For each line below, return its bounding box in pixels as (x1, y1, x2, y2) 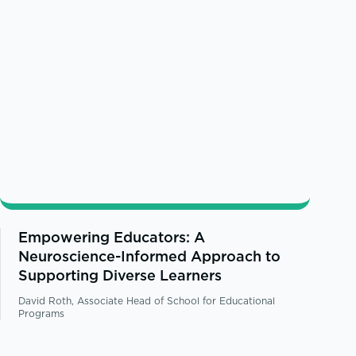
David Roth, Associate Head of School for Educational (18, 293, 276, 308)
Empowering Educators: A (18, 226, 206, 247)
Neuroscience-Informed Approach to (18, 246, 281, 266)
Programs (18, 306, 65, 320)
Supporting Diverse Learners (18, 265, 222, 285)
